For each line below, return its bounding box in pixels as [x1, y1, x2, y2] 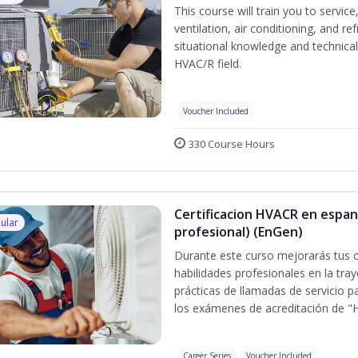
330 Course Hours [189, 137, 275, 151]
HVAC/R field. [174, 56, 241, 71]
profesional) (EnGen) [174, 223, 303, 241]
